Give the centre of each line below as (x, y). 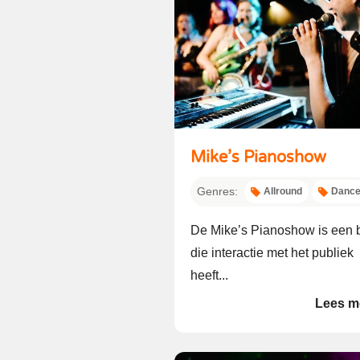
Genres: (217, 191)
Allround (283, 191)
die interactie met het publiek (272, 253)
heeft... (209, 275)
